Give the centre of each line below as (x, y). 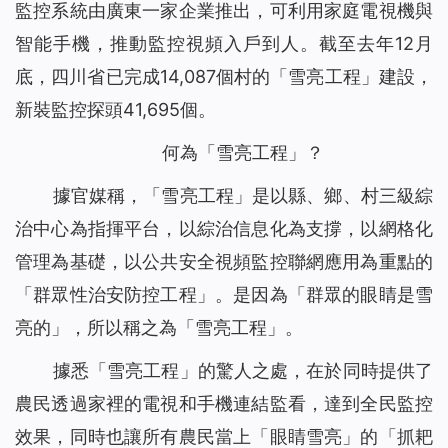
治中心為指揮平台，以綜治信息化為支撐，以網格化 (224, 229)
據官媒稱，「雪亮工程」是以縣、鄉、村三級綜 (242, 196)
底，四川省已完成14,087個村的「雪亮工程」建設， (224, 77)
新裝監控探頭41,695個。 (115, 110)
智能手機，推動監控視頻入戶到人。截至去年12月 (224, 44)
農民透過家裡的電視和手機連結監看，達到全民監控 (224, 404)
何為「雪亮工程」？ (242, 153)
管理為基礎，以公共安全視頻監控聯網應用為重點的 (224, 262)
